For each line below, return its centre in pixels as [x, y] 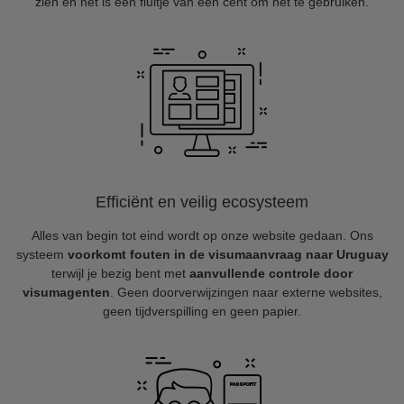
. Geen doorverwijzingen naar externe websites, [246, 292]
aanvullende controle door [271, 273]
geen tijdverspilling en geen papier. [202, 311]
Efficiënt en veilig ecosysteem [202, 202]
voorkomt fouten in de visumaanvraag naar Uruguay [228, 254]
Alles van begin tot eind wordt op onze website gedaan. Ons [202, 235]
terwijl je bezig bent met [120, 273]
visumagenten [66, 292]
